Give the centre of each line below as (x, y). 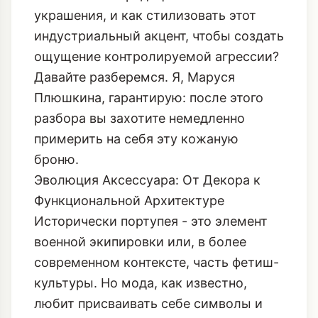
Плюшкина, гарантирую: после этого (149, 12)
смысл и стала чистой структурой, (144, 280)
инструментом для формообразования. (158, 301)
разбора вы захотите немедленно (139, 33)
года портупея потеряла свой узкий (146, 259)
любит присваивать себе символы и (148, 218)
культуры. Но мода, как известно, (141, 198)
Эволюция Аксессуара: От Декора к (147, 95)
